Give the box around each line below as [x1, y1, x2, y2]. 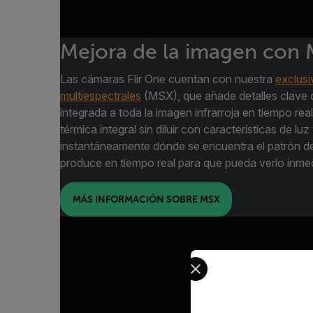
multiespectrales [60, 88, 141, 103]
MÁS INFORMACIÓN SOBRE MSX [72, 194, 220, 205]
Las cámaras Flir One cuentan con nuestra [60, 71, 275, 86]
